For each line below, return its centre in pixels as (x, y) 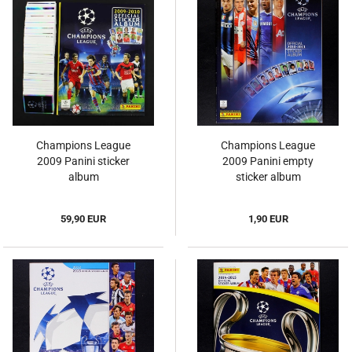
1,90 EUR (268, 219)
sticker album (268, 177)
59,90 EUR (83, 219)
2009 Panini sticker (83, 161)
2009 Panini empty (268, 161)
